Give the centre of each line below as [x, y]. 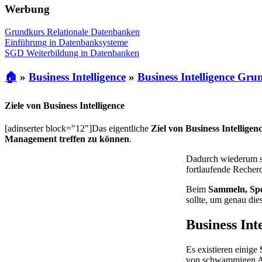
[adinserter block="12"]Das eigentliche [78, 128]
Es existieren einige [223, 249]
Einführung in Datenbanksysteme [66, 42]
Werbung [27, 9]
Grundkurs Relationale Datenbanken [72, 32]
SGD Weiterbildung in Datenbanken [72, 53]
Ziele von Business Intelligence [65, 105]
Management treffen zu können [67, 139]
